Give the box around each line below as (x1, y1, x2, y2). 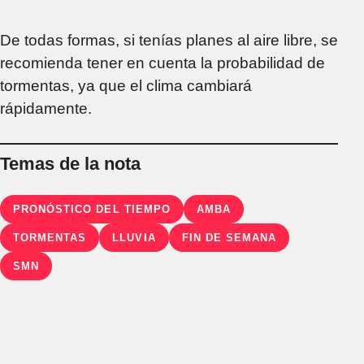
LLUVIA (112, 232, 156, 245)
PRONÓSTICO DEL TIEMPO (13, 203, 171, 216)
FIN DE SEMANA (181, 232, 277, 245)
